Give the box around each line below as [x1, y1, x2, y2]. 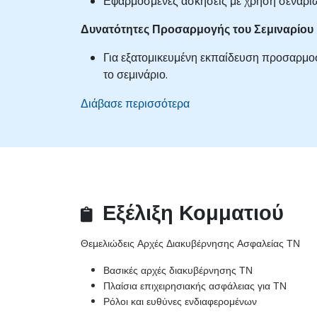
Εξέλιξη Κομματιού [97, 199, 284, 228]
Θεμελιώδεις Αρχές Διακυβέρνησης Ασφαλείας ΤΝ [81, 236, 300, 251]
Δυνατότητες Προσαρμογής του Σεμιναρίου [81, 21, 313, 38]
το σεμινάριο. [103, 66, 168, 83]
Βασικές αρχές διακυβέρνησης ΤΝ [103, 263, 253, 278]
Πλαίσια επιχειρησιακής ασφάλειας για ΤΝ [103, 279, 287, 294]
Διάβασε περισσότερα [81, 95, 190, 112]
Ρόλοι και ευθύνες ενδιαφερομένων [103, 294, 257, 309]
